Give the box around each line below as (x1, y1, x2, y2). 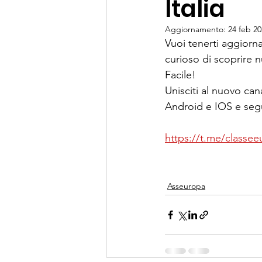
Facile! (165, 68, 199, 81)
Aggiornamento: (165, 24, 228, 35)
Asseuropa (167, 181, 205, 191)
